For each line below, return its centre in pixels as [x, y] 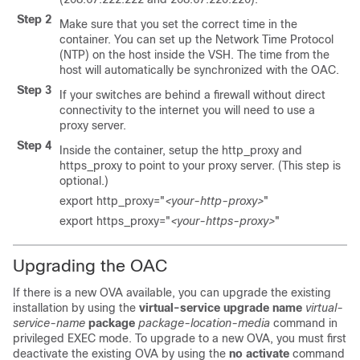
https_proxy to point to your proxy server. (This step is [200, 166]
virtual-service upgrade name [221, 308]
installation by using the [76, 308]
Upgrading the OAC [90, 266]
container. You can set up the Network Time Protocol [196, 39]
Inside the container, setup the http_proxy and [181, 150]
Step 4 [34, 145]
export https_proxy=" [115, 221]
